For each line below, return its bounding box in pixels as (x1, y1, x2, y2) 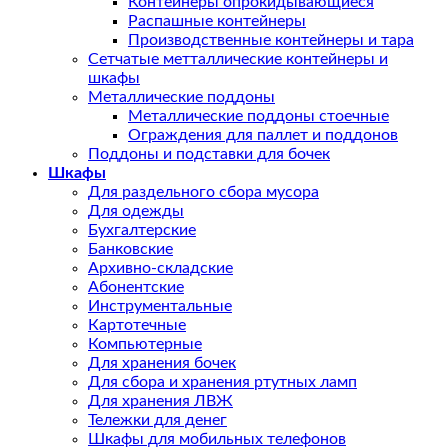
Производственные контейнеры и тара (128, 32, 414, 49)
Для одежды (88, 203, 184, 220)
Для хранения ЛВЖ (88, 393, 233, 410)
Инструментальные (88, 298, 232, 315)
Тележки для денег (88, 412, 227, 429)
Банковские (88, 241, 173, 258)
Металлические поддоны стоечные (128, 108, 389, 125)
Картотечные (88, 317, 186, 334)
